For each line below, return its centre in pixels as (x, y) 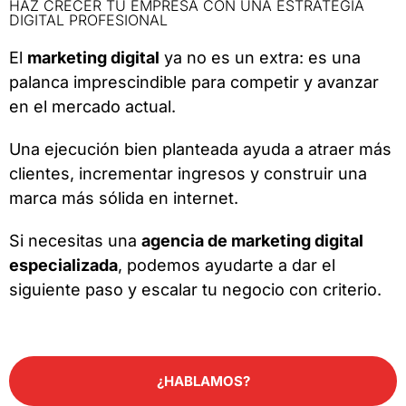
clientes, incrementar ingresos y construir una (188, 174)
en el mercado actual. (92, 107)
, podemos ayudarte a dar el (227, 266)
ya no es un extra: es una (260, 58)
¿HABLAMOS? (203, 382)
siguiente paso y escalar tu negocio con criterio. (195, 290)
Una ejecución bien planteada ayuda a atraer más (200, 150)
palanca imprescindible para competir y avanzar (194, 82)
